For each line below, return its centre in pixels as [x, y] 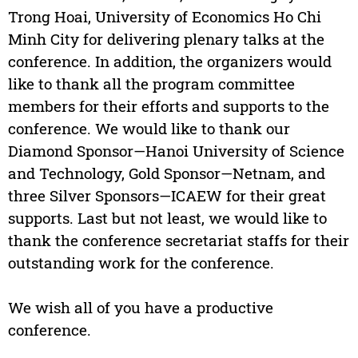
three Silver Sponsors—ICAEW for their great [167, 196]
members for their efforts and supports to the [168, 106]
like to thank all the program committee [151, 84]
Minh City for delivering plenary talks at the [166, 39]
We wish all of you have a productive [140, 308]
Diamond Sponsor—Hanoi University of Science [176, 151]
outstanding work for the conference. [141, 263]
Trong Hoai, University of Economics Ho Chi [164, 17]
